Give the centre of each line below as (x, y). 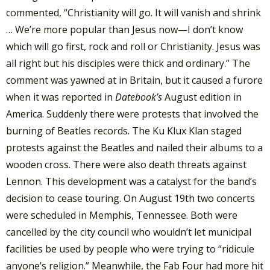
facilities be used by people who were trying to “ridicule (130, 249)
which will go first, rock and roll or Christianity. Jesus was (133, 47)
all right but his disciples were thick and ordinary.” (118, 64)
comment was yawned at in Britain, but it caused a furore (134, 80)
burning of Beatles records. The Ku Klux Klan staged (124, 131)
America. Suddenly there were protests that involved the (132, 114)
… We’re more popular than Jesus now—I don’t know (124, 30)
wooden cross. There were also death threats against (126, 165)
